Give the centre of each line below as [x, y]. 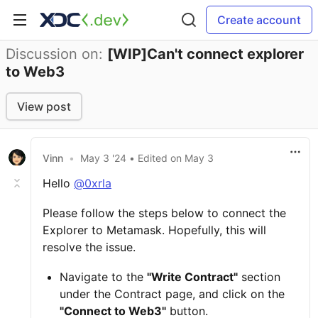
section [259, 277]
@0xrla [93, 183]
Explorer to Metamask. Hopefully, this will [154, 230]
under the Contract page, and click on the [172, 294]
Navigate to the [103, 277]
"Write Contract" [192, 277]
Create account [259, 20]
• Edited [150, 158]
